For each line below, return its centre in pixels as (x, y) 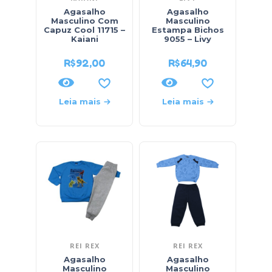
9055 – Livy (188, 39)
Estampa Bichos (188, 30)
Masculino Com (84, 21)
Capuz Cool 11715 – (84, 30)
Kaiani (84, 39)
